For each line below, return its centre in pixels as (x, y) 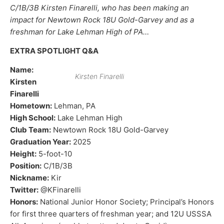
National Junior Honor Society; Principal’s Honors (126, 202)
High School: (33, 118)
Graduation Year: (40, 142)
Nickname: (29, 178)
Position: (26, 166)
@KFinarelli (60, 190)
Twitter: (24, 190)
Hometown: (31, 106)
